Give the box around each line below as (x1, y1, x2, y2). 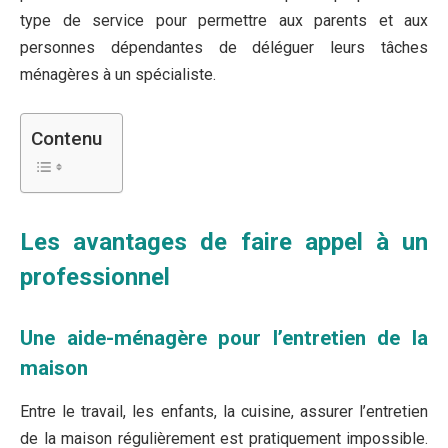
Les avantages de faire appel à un (20, 228, 428, 256)
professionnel (20, 263, 170, 291)
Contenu (31, 127, 102, 151)
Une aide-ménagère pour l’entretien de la (20, 325, 428, 350)
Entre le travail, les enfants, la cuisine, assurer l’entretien (20, 402, 428, 421)
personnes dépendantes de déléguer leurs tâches (20, 38, 428, 58)
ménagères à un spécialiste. (20, 65, 216, 85)
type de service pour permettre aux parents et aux (20, 11, 428, 31)
